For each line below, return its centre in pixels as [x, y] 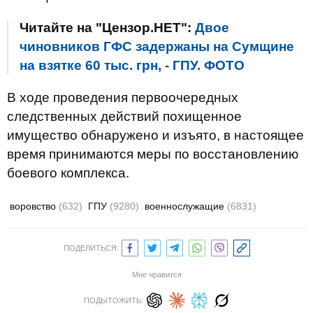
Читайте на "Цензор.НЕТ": [107, 28]
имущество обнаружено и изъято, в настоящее [155, 135]
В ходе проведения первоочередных [123, 97]
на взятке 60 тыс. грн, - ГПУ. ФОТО [132, 65]
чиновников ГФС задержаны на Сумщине [157, 46]
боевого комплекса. [68, 173]
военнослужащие [186, 206]
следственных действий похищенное [124, 116]
